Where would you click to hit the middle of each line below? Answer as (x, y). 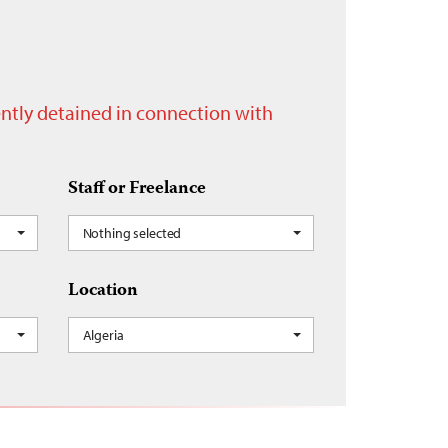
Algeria (103, 335)
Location (102, 291)
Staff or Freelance (136, 189)
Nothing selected (132, 233)
